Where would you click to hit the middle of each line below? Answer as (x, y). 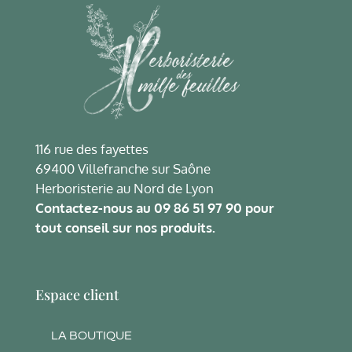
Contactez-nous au (95, 208)
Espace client (77, 295)
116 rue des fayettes (92, 149)
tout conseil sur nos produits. (125, 228)
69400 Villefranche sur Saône (123, 169)
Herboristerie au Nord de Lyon (125, 189)
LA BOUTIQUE (92, 336)
